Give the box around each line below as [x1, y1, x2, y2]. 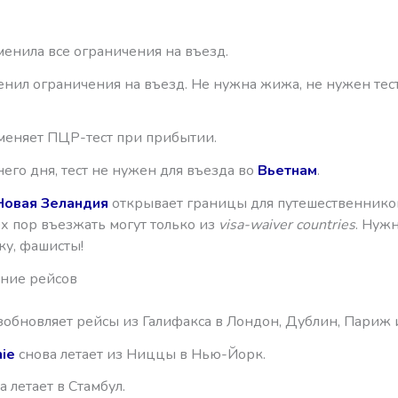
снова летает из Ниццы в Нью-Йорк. [15, 344, 266, 364]
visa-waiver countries [219, 214, 355, 235]
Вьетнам [258, 161, 317, 181]
